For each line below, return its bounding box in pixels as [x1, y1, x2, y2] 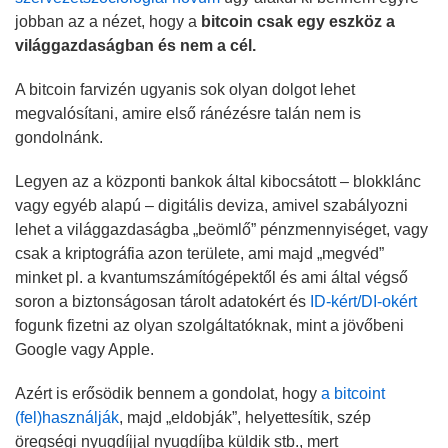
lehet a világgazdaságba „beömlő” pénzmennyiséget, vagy [15, 220, 428, 238]
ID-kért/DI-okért [310, 292, 417, 310]
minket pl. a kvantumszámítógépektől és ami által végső [15, 268, 408, 286]
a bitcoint [321, 384, 385, 402]
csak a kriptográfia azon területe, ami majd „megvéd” [15, 244, 384, 262]
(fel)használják [15, 408, 119, 426]
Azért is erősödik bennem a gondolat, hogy [15, 384, 321, 402]
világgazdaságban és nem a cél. [15, 36, 256, 54]
